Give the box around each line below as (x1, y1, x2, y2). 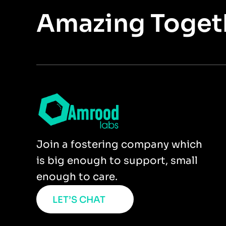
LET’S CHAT (52, 194, 105, 205)
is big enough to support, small (36, 154, 198, 167)
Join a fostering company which (36, 138, 202, 151)
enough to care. (36, 171, 118, 184)
